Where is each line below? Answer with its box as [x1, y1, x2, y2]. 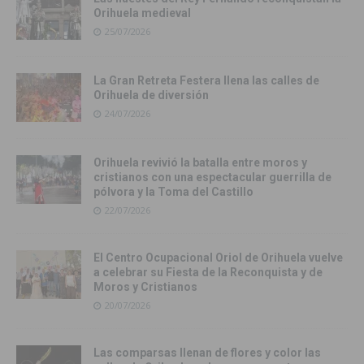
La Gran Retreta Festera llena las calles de [93, 74, 319, 88]
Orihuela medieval [93, 6, 191, 20]
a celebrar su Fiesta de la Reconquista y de [93, 266, 323, 279]
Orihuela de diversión [93, 89, 209, 102]
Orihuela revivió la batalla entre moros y [93, 156, 307, 170]
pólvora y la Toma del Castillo [93, 185, 253, 199]
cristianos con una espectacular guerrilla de [93, 171, 331, 184]
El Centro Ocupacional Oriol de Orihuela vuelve [93, 251, 343, 265]
